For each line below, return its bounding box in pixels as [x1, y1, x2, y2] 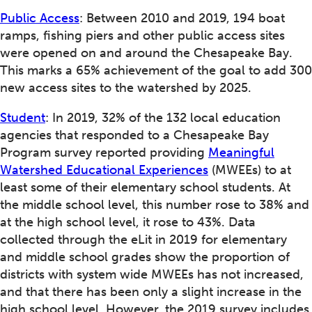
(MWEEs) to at [208, 162, 291, 178]
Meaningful [208, 145, 274, 161]
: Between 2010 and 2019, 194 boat [79, 10, 285, 26]
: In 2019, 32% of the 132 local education [45, 110, 281, 126]
